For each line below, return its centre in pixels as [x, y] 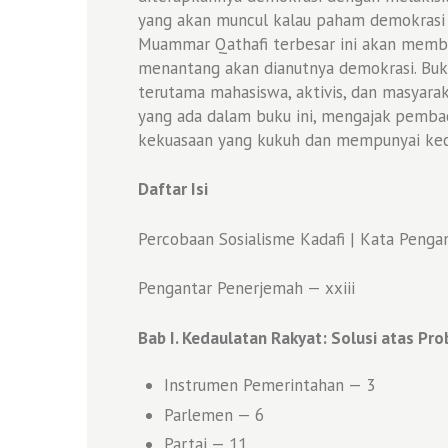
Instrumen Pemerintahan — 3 [269, 385]
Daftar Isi [173, 189]
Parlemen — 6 [213, 414]
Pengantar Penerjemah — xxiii [246, 288]
